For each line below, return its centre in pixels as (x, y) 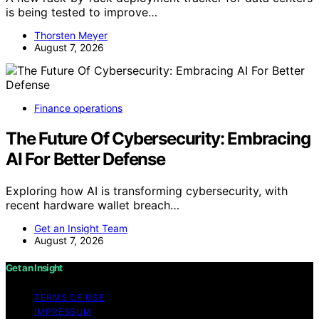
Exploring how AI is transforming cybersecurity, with (147, 191)
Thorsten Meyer (71, 36)
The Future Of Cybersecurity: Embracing (158, 139)
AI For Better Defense (85, 159)
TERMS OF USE (69, 298)
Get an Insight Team (81, 229)
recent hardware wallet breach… (93, 205)
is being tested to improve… (82, 12)
